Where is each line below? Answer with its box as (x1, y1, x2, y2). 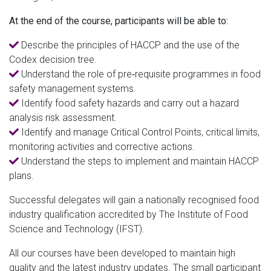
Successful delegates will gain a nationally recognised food (9, 194, 259, 206)
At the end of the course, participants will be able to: (9, 15, 228, 27)
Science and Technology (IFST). (9, 223, 145, 235)
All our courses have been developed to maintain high (9, 247, 235, 259)
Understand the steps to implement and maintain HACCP (19, 155, 259, 167)
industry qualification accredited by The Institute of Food (9, 208, 248, 220)
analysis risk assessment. (9, 111, 117, 123)
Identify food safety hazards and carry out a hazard (19, 97, 239, 109)
